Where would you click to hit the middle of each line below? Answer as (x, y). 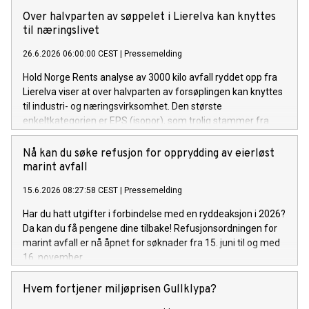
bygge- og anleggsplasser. (79, 135)
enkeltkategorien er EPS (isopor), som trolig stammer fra (146, 120)
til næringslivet (61, 31)
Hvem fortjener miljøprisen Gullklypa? (120, 289)
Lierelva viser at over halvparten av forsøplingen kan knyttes (153, 91)
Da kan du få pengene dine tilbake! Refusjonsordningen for (150, 228)
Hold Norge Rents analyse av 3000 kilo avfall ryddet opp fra (150, 77)
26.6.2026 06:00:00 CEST (70, 53)
